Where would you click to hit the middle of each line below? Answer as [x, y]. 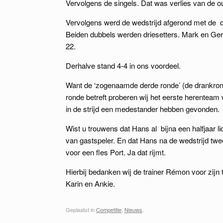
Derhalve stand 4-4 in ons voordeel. [123, 65]
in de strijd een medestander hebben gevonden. [143, 109]
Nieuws [133, 209]
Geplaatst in [81, 209]
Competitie [109, 209]
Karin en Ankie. [90, 183]
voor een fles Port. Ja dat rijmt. [116, 152]
